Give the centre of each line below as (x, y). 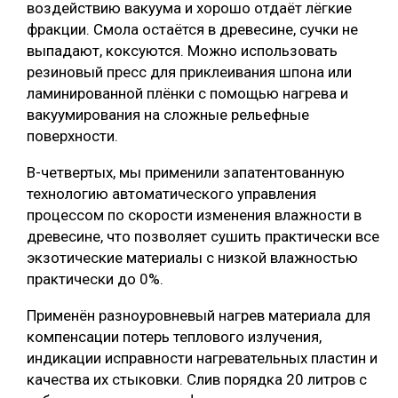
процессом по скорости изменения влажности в (194, 215)
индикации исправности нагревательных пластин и (202, 358)
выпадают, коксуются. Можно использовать (182, 50)
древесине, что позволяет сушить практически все (203, 236)
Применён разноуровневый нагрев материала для (199, 315)
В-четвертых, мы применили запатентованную (186, 172)
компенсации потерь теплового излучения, (174, 336)
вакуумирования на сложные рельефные (168, 114)
